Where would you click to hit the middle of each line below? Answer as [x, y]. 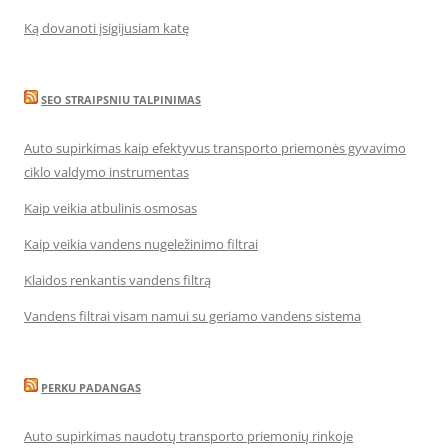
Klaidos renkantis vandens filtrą [117, 280]
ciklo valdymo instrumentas [106, 172]
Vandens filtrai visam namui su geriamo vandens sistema [192, 316]
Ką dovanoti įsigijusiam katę [106, 28]
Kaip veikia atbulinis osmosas [110, 208]
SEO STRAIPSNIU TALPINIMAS [121, 99]
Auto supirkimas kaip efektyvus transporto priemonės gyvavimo [215, 148]
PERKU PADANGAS [91, 387]
